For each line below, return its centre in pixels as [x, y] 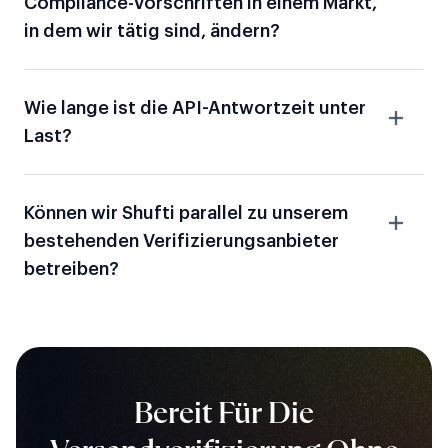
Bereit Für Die [224, 414]
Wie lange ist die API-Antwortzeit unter [195, 108]
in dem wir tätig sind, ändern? [152, 31]
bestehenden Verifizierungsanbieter [181, 241]
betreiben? [71, 269]
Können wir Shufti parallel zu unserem [186, 213]
